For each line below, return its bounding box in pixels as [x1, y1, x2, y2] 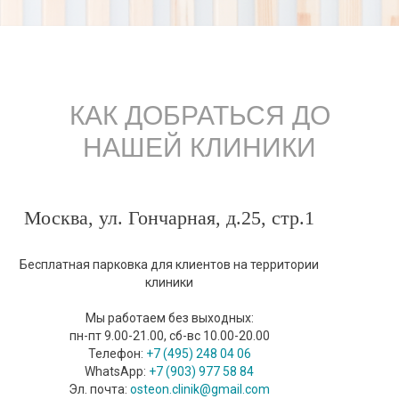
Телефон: [87, 346, 146, 362]
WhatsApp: [85, 364, 149, 379]
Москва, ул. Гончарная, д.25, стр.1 [24, 207, 314, 230]
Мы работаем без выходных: [85, 311, 254, 326]
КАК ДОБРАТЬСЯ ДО [69, 101, 330, 131]
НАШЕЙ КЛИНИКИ [83, 133, 316, 163]
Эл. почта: [69, 382, 130, 397]
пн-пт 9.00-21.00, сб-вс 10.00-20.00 [69, 329, 270, 344]
